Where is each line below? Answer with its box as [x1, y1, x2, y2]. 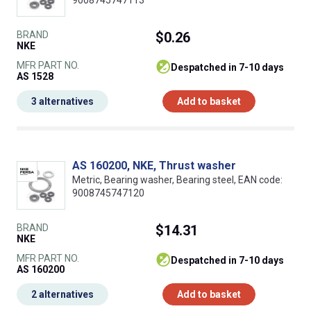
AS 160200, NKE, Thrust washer [72, 159, 236, 173]
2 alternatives [31, 289, 94, 301]
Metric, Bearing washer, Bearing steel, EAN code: [72, 174, 283, 186]
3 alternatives [31, 96, 94, 108]
